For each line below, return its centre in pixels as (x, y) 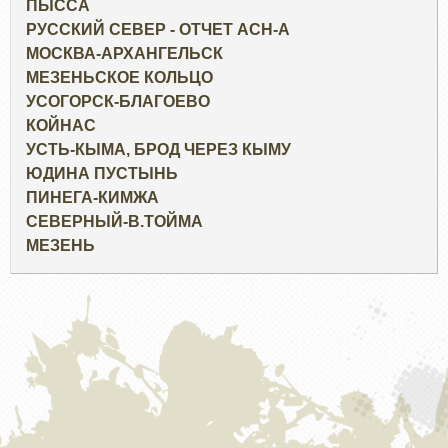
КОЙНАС (61, 126)
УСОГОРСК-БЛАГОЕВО (118, 102)
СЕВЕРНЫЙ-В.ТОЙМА (114, 222)
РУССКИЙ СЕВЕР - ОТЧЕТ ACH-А (158, 30)
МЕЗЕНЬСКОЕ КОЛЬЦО (119, 78)
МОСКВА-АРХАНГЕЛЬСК (124, 54)
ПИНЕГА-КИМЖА (92, 198)
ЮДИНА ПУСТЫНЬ (102, 174)
